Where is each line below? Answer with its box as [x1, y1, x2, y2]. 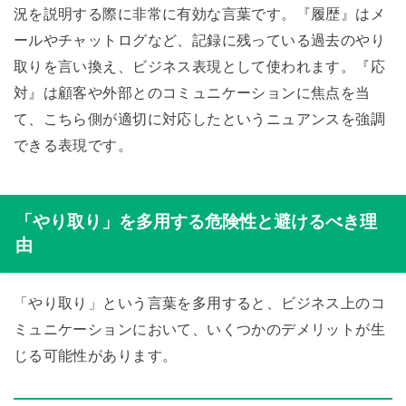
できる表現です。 [13, 137, 133, 154]
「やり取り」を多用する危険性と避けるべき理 [14, 211, 377, 231]
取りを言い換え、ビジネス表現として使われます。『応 [13, 58, 386, 75]
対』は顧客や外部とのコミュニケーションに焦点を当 [13, 84, 371, 101]
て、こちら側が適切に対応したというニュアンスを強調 [13, 111, 386, 128]
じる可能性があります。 [13, 346, 178, 363]
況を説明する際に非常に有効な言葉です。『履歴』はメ [13, 5, 386, 23]
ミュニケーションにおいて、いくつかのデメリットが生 [13, 320, 386, 337]
